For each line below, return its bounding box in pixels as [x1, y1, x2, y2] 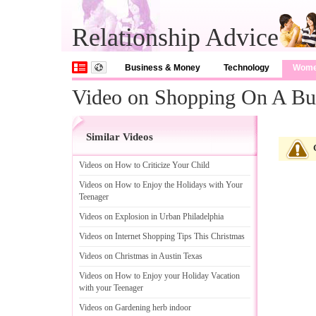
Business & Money [125, 63, 200, 73]
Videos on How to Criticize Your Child [79, 160, 209, 170]
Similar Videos [86, 131, 153, 142]
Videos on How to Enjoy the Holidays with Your [79, 180, 243, 190]
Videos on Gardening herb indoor [79, 303, 191, 312]
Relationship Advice [72, 23, 279, 51]
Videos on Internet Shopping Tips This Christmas [79, 231, 245, 241]
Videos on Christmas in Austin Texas [79, 251, 202, 261]
